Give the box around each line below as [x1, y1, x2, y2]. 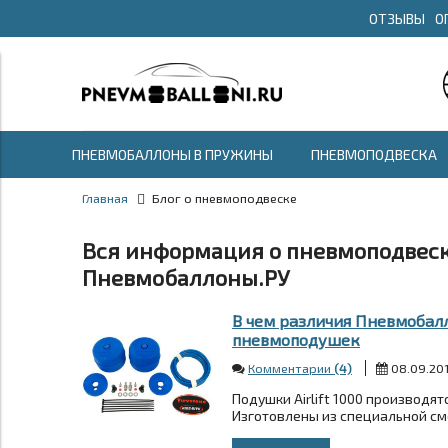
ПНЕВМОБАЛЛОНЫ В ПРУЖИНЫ [72, 146, 273, 163]
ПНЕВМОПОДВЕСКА [311, 146, 437, 163]
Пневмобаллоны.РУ [82, 264, 290, 291]
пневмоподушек [232, 330, 360, 349]
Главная [82, 190, 128, 206]
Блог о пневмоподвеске [151, 190, 297, 206]
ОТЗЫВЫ [369, 10, 425, 27]
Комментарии [248, 360, 334, 376]
